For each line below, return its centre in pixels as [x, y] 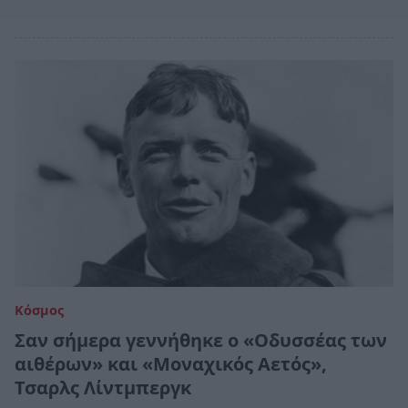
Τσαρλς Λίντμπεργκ [103, 388]
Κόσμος [39, 311]
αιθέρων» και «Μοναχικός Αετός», [171, 364]
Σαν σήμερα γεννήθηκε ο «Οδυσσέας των [201, 341]
